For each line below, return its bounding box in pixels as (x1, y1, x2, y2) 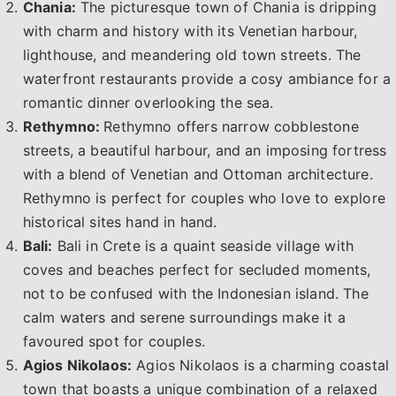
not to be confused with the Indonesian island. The (22, 284, 369, 302)
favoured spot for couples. (22, 331, 205, 350)
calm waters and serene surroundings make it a (22, 308, 346, 326)
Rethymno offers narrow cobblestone (103, 117, 359, 135)
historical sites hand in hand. (22, 212, 217, 231)
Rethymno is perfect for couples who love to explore (22, 188, 385, 207)
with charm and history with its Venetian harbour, (22, 21, 358, 40)
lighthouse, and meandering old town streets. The (22, 45, 362, 64)
